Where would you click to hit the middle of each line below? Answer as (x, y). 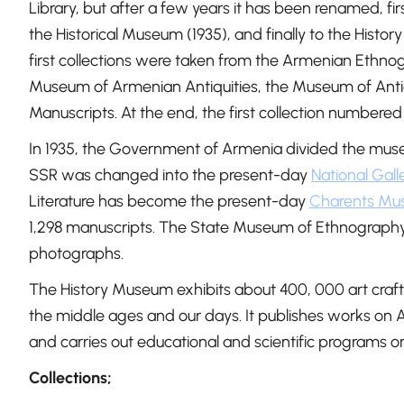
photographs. (76, 254)
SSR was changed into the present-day (170, 175)
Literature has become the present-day (169, 202)
